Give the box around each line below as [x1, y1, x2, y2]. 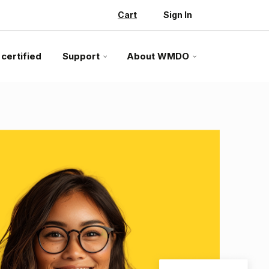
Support [62, 50, 100, 62]
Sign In [163, 10, 192, 20]
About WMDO [127, 50, 189, 62]
